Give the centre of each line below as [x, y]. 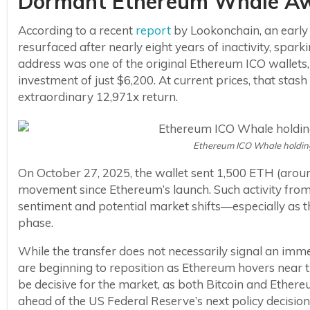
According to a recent [77, 30]
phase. [36, 222]
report [153, 30]
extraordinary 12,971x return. [98, 97]
